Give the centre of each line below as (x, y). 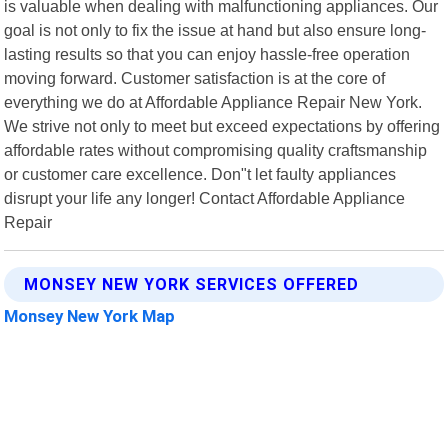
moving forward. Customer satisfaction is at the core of (195, 77)
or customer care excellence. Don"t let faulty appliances (200, 173)
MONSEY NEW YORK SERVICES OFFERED (192, 284)
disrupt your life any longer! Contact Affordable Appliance (205, 197)
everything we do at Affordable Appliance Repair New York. (213, 101)
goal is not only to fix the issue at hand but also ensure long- (215, 29)
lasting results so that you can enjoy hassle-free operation (207, 53)
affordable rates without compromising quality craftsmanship (216, 149)
